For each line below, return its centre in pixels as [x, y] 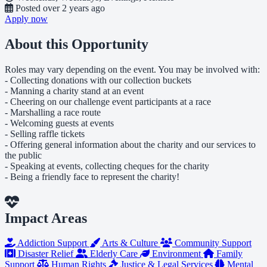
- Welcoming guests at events [59, 123]
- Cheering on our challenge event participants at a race [108, 101]
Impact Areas [46, 218]
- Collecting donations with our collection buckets [98, 80]
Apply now [26, 18]
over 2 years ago [74, 8]
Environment [176, 254]
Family [228, 254]
